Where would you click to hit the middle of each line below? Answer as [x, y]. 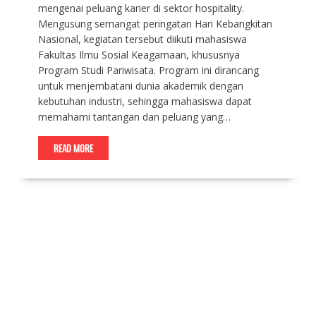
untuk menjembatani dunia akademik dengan [140, 86]
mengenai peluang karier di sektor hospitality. [141, 8]
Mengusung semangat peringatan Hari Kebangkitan [155, 24]
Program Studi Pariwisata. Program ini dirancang [148, 71]
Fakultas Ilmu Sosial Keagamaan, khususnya [139, 55]
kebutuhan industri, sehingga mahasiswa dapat [145, 102]
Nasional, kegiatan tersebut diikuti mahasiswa [142, 39]
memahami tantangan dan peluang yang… [134, 117]
